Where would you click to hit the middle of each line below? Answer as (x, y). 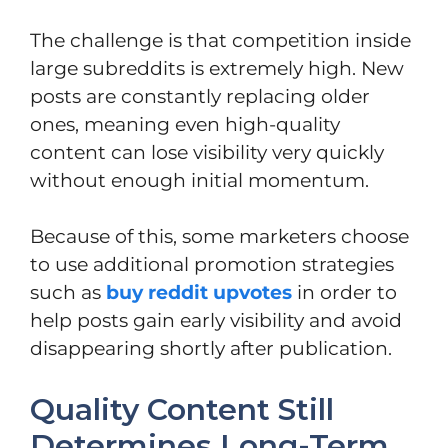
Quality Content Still (182, 409)
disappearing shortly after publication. (211, 349)
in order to (344, 293)
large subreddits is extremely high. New (217, 68)
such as (68, 293)
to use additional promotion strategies (212, 265)
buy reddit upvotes (199, 293)
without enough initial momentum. (199, 180)
